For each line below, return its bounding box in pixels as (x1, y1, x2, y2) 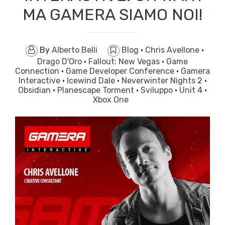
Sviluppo (141, 85, 175, 95)
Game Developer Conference (66, 66, 176, 76)
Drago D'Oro (37, 57, 84, 67)
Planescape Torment (57, 85, 136, 95)
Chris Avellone (145, 45, 201, 55)
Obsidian (18, 85, 53, 95)
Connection (15, 66, 61, 76)
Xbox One (92, 95, 129, 105)
